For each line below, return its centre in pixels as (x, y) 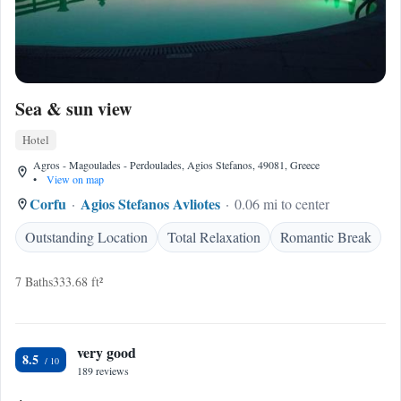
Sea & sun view (73, 109)
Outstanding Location (86, 237)
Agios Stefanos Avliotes (150, 204)
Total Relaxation (214, 237)
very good (107, 352)
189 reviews (103, 371)
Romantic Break (326, 237)
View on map (74, 179)
